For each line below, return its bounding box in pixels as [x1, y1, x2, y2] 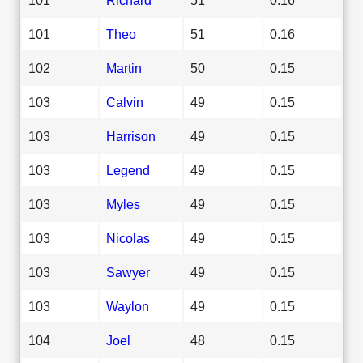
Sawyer [106, 264, 150, 280]
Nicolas [106, 230, 150, 246]
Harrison [106, 128, 156, 143]
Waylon [106, 298, 149, 314]
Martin [106, 60, 142, 75]
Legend [106, 162, 150, 177]
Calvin [106, 94, 143, 109]
